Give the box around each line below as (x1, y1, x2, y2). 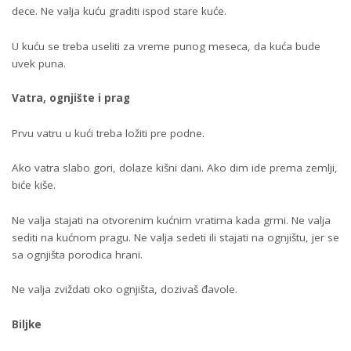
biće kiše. (12, 178, 56, 193)
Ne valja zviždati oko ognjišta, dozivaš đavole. (12, 282, 237, 297)
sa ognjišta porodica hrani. (12, 247, 143, 262)
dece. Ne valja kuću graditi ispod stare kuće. (12, 4, 226, 19)
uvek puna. (12, 56, 66, 71)
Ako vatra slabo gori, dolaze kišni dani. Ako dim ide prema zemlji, (12, 161, 338, 175)
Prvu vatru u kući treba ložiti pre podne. (12, 125, 204, 140)
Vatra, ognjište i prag (12, 91, 130, 106)
